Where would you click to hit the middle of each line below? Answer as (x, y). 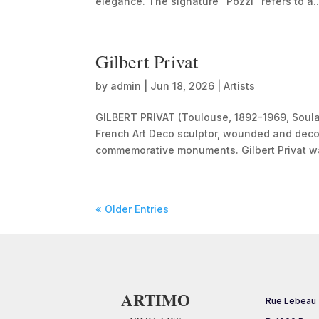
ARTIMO (155, 299)
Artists (240, 86)
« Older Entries (132, 209)
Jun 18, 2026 (183, 86)
